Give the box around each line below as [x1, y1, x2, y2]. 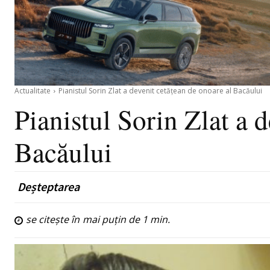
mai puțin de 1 [83, 212, 148, 226]
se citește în [26, 212, 82, 226]
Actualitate [14, 86, 51, 96]
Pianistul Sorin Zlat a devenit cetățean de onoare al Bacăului [58, 86, 262, 96]
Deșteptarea [17, 179, 80, 195]
